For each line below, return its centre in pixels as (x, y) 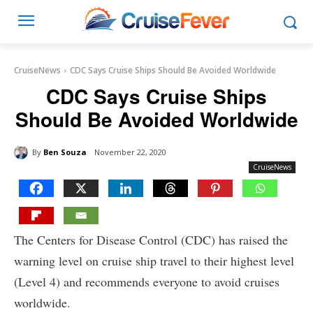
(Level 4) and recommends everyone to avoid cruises (147, 282)
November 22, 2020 (130, 152)
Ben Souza (65, 152)
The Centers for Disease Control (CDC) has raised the (151, 240)
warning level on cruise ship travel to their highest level (154, 261)
